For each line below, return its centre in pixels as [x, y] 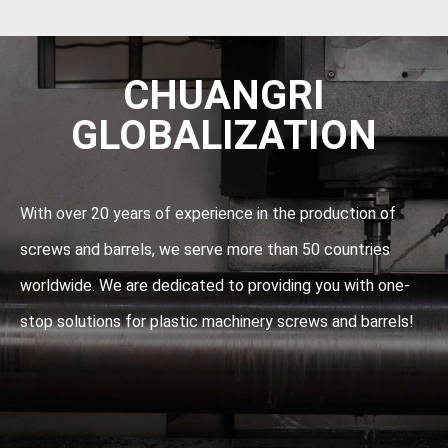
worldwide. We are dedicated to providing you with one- [215, 286]
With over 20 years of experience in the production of [208, 214]
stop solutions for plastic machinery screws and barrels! [217, 322]
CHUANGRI [224, 96]
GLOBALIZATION [224, 136]
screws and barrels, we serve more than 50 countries [205, 250]
